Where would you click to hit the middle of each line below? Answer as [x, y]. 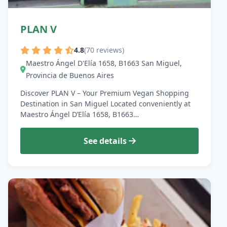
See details [106, 141]
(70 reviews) [104, 50]
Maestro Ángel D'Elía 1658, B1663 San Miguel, [104, 63]
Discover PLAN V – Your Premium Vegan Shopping [105, 93]
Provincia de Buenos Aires [70, 75]
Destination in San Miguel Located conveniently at [105, 103]
